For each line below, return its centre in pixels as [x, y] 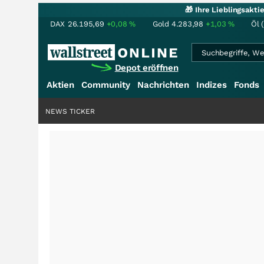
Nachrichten [163, 85]
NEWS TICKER [70, 111]
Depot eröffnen [146, 68]
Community [106, 85]
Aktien [60, 85]
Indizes [212, 85]
